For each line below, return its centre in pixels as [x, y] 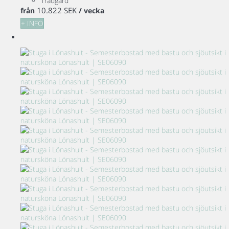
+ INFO [32, 24]
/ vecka [91, 11]
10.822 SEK [57, 10]
